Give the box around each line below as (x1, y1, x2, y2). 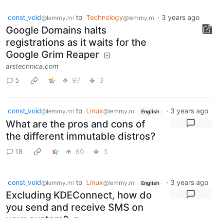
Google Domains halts (6, 24, 107, 36)
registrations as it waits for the (6, 36, 146, 48)
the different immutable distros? (6, 130, 156, 142)
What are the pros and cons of (6, 118, 145, 130)
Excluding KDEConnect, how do (6, 189, 152, 201)
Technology (86, 13, 123, 21)
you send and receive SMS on (6, 201, 144, 214)
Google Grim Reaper (6, 48, 99, 60)
